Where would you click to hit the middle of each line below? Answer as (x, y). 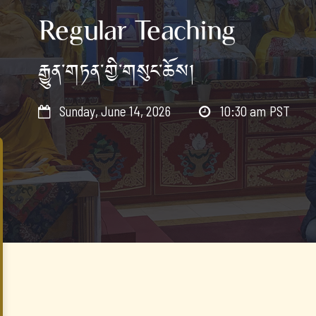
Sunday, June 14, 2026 (115, 111)
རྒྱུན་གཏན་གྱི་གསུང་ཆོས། (117, 72)
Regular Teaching (137, 30)
